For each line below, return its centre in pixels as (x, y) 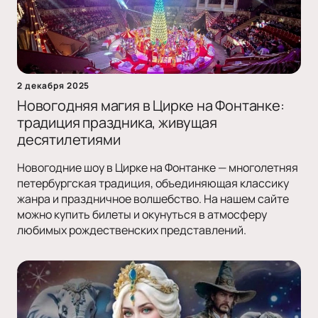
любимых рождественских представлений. (132, 230)
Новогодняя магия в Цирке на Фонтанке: (151, 106)
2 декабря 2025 (54, 86)
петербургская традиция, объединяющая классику (153, 183)
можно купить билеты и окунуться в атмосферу (142, 215)
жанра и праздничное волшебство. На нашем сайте (153, 199)
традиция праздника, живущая (117, 123)
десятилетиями (69, 140)
